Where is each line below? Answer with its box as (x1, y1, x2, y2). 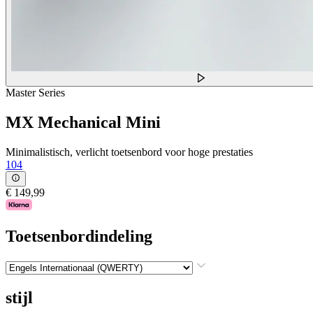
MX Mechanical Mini (6, 112, 161, 131)
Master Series (6, 86, 65, 99)
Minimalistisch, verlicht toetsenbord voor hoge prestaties (6, 145, 253, 158)
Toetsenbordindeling (6, 226, 152, 245)
